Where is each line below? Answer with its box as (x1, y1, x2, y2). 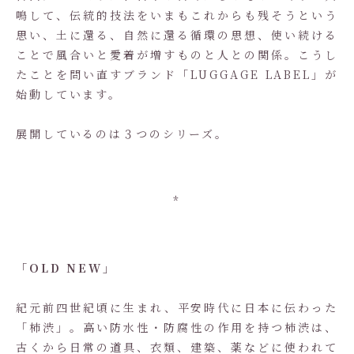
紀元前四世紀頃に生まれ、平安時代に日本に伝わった (16, 299, 338, 315)
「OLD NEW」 (16, 260, 116, 276)
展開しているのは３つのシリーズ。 (16, 126, 229, 141)
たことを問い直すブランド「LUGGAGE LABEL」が (16, 66, 338, 82)
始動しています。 (16, 86, 122, 102)
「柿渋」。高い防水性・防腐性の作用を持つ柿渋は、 (16, 319, 338, 335)
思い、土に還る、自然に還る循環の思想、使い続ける (16, 27, 338, 43)
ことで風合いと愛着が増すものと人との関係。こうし (16, 47, 338, 62)
